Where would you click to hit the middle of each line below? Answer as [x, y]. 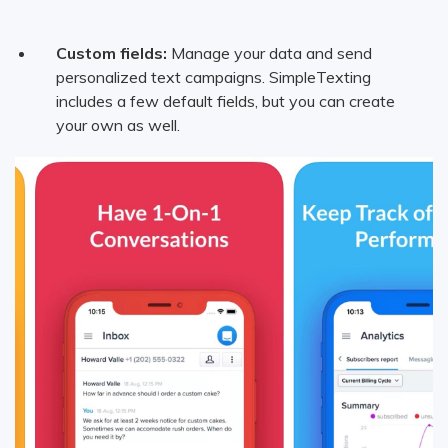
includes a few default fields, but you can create [225, 101]
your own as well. [117, 125]
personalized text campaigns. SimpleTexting [213, 77]
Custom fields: [111, 53]
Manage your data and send [269, 53]
